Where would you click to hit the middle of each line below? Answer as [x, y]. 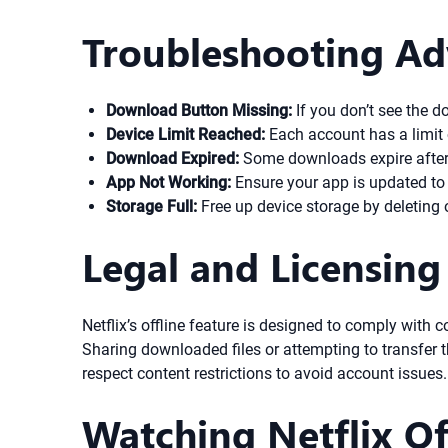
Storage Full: [151, 206]
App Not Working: [168, 182]
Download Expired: [172, 158]
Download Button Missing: [199, 110]
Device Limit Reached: [185, 134]
